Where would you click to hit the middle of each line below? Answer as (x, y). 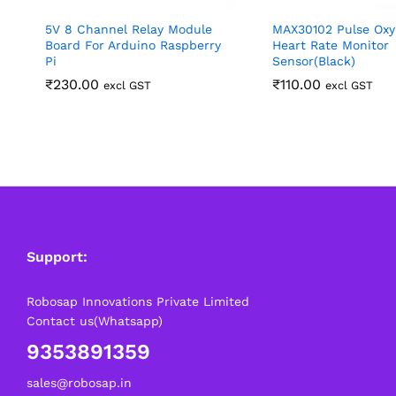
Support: (57, 256)
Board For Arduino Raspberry (133, 45)
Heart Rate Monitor (331, 45)
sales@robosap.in (79, 382)
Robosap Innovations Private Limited (138, 301)
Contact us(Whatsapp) (95, 320)
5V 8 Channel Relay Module (129, 29)
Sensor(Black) (314, 61)
